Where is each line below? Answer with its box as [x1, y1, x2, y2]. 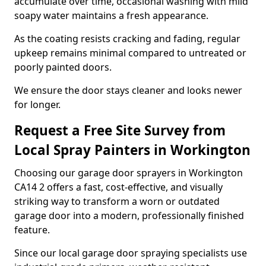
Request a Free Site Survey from [14, 121, 226, 140]
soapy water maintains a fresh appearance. [14, 9, 208, 22]
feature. [14, 223, 50, 236]
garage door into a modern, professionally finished [14, 209, 244, 222]
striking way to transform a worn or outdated [14, 195, 220, 208]
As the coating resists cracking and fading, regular [14, 32, 240, 45]
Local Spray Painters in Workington [14, 141, 251, 159]
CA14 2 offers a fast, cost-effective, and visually [14, 180, 223, 194]
